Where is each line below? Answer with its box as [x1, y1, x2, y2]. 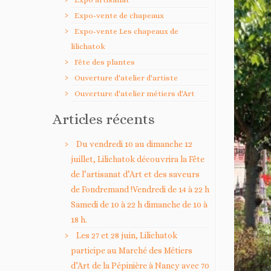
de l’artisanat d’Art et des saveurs [71, 169, 200, 179]
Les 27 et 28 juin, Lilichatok [76, 230, 177, 240]
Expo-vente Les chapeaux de [74, 26, 178, 36]
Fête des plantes [74, 57, 135, 67]
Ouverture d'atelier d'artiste [74, 73, 178, 82]
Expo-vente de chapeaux [74, 10, 164, 20]
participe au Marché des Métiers [71, 245, 192, 255]
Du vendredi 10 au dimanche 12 [76, 139, 192, 149]
